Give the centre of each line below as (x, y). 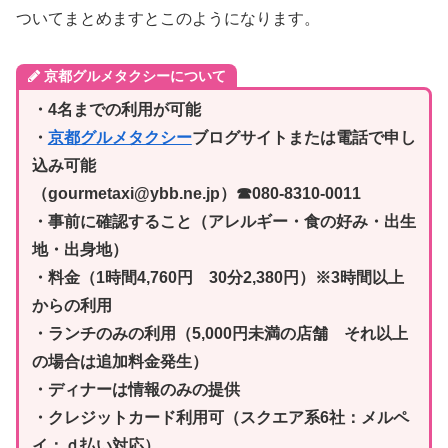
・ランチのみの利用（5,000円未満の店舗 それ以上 (219, 334)
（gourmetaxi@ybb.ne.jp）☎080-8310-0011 (196, 194)
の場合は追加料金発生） (119, 362)
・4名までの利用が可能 (116, 110)
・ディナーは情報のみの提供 (135, 390)
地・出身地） (79, 250)
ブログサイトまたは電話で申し (303, 138)
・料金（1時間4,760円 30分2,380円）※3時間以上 (217, 278)
